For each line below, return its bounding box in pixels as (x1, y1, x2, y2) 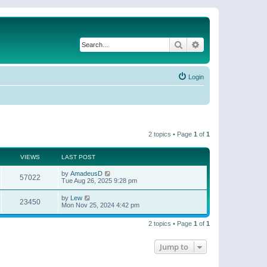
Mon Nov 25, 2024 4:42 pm (61, 201, 139, 209)
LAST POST (61, 154, 95, 160)
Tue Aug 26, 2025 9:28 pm (61, 177, 137, 184)
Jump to (160, 241, 188, 252)
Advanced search (200, 39, 263, 49)
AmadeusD (70, 170, 103, 177)
